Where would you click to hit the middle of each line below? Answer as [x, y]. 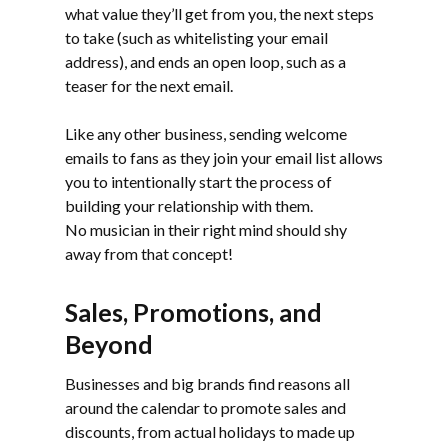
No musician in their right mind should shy [206, 229]
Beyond [109, 343]
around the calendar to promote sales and [205, 407]
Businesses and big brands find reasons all [207, 383]
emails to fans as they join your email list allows [224, 157]
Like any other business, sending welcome [206, 133]
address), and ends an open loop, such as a [205, 61]
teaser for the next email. [149, 85]
